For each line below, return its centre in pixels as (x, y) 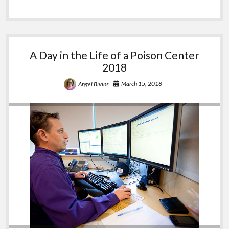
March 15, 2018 (142, 83)
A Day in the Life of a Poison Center (114, 55)
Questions (73, 8)
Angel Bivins (94, 84)
